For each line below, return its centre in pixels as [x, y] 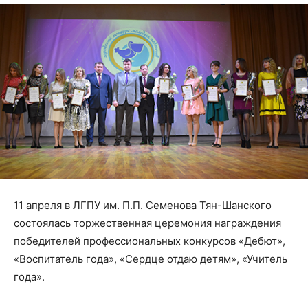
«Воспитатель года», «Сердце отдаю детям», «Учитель [151, 259]
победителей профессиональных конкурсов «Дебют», [150, 241]
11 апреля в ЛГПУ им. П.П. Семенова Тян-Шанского [143, 206]
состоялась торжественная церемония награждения [147, 223]
